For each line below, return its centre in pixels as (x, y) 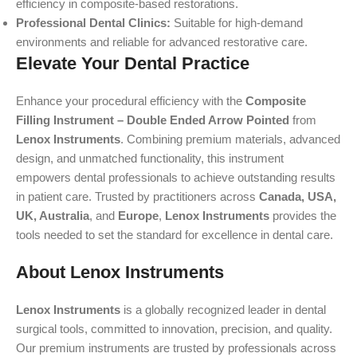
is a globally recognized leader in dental (223, 310)
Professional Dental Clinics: (93, 23)
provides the (303, 216)
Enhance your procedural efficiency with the (131, 101)
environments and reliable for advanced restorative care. (162, 42)
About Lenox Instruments (120, 272)
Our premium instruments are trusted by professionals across (176, 348)
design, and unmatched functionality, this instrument (150, 158)
